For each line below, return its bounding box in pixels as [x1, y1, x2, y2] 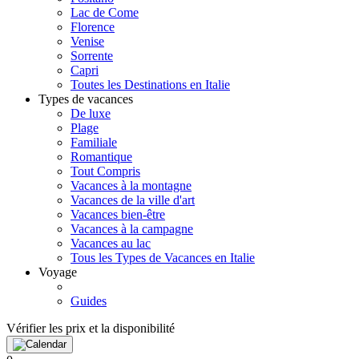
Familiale [71, 135, 117, 149]
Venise [71, 34, 104, 48]
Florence [71, 20, 115, 34]
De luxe [71, 107, 111, 120]
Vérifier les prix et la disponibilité [6, 321, 175, 335]
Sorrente [71, 49, 113, 63]
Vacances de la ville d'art [71, 193, 195, 207]
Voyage [38, 265, 77, 279]
